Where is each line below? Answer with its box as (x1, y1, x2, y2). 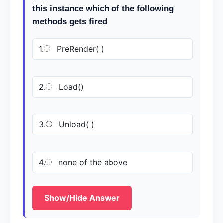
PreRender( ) (54, 44, 104, 54)
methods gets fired (32, 17, 107, 26)
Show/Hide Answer (44, 193, 120, 203)
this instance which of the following (32, 4, 174, 13)
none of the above (56, 157, 127, 167)
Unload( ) (56, 119, 94, 129)
